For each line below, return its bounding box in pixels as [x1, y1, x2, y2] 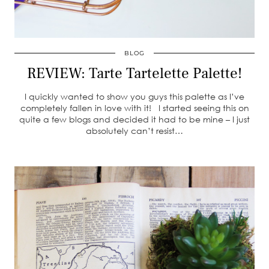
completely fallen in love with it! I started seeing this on [20, 103, 249, 113]
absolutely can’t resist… [86, 125, 183, 136]
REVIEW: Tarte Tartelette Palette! [27, 64, 242, 83]
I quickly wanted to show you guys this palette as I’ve [25, 91, 244, 101]
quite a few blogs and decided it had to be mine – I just [19, 114, 250, 124]
